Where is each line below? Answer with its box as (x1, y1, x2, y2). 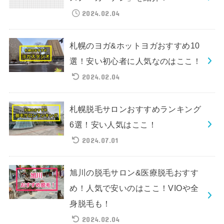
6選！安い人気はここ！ (69, 119, 156, 129)
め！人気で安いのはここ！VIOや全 (69, 183, 199, 192)
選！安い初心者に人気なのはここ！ (69, 56, 201, 65)
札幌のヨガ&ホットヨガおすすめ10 (69, 40, 200, 50)
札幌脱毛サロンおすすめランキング (69, 104, 201, 113)
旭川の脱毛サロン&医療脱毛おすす (69, 167, 199, 177)
